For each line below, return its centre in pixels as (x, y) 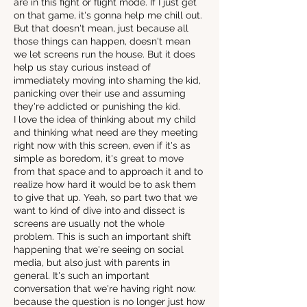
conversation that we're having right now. (105, 288)
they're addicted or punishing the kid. (97, 106)
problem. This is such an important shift (102, 236)
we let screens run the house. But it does (105, 54)
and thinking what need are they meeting (106, 132)
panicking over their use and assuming (100, 93)
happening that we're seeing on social (99, 249)
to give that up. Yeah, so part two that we (106, 197)
